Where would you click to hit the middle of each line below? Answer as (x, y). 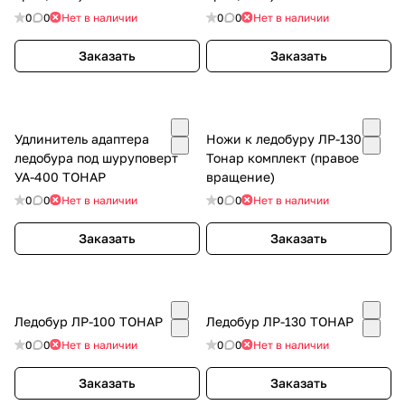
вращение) (240, 176)
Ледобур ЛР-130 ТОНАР (280, 321)
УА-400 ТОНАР (60, 176)
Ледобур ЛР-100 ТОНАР (89, 321)
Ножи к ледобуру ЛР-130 (284, 138)
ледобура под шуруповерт (96, 157)
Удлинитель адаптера (82, 138)
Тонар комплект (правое (283, 157)
